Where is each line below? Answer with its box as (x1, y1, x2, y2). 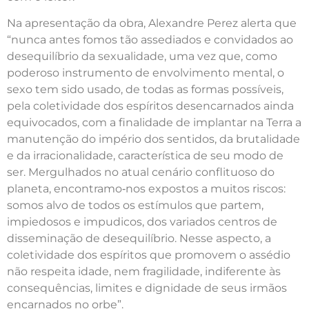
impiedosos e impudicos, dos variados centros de (7, 215, 277, 229)
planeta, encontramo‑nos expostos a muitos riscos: (7, 182, 286, 196)
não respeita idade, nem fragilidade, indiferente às (7, 265, 281, 279)
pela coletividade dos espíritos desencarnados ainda (7, 99, 294, 113)
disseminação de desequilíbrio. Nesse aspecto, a (7, 232, 271, 246)
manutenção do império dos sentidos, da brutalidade (7, 132, 300, 146)
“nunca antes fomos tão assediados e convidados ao (7, 33, 293, 47)
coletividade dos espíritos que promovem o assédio (7, 248, 290, 262)
